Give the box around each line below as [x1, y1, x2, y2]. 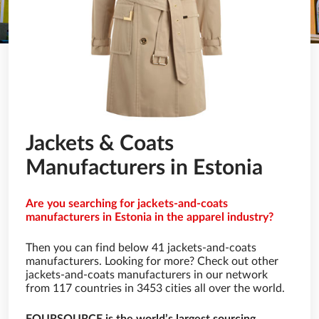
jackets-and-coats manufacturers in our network [26, 269, 268, 281]
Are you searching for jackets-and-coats [26, 198, 228, 209]
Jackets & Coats [26, 133, 174, 155]
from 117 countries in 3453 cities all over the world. [26, 283, 285, 294]
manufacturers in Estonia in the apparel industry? [26, 211, 273, 223]
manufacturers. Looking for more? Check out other [26, 256, 278, 267]
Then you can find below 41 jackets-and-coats [26, 242, 256, 253]
